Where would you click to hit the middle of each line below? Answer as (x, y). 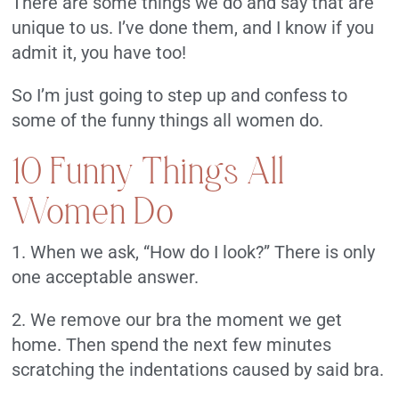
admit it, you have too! (99, 52)
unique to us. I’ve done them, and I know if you (193, 27)
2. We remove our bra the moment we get (177, 319)
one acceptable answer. (106, 277)
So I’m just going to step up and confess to (180, 95)
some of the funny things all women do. (168, 120)
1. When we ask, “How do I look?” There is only (194, 252)
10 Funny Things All (149, 170)
